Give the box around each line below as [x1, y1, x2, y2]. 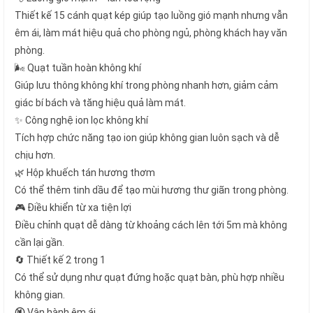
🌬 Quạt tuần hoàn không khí [15, 61, 141, 73]
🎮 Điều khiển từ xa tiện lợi [15, 201, 131, 213]
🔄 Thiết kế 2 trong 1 [15, 254, 105, 265]
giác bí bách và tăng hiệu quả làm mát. [15, 96, 186, 108]
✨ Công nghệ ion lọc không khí [15, 114, 148, 126]
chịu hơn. [15, 149, 55, 161]
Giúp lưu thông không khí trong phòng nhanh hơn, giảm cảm [15, 79, 278, 91]
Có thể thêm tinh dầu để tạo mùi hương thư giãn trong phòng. [15, 184, 289, 196]
